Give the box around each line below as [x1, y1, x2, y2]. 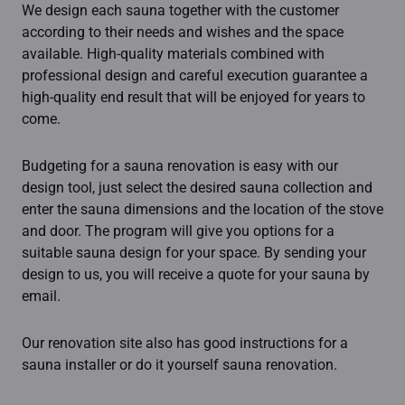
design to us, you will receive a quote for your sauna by [22, 266, 370, 283]
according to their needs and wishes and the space [22, 24, 344, 41]
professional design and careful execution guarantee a [22, 67, 368, 84]
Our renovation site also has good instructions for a [22, 334, 348, 352]
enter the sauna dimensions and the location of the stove [22, 201, 383, 218]
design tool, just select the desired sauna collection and [22, 179, 372, 196]
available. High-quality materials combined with [22, 45, 325, 62]
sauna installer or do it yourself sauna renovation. [22, 356, 337, 373]
